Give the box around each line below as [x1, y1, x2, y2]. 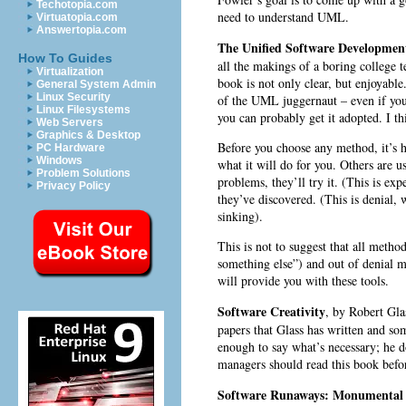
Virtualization [36, 65, 103, 78]
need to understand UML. [217, 8, 349, 26]
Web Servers [36, 116, 103, 129]
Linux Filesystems [36, 103, 130, 116]
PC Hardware [36, 141, 105, 154]
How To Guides [18, 51, 112, 65]
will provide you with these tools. [217, 272, 389, 290]
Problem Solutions [36, 167, 130, 179]
